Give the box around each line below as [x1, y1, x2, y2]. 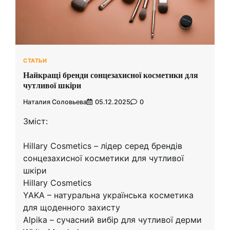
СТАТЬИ [23, 57, 47, 65]
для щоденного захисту [23, 202, 120, 213]
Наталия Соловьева [23, 98, 87, 106]
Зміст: [23, 116, 48, 127]
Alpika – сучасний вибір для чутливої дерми [23, 215, 202, 225]
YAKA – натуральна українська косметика [23, 190, 194, 201]
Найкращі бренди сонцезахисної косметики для [23, 70, 198, 80]
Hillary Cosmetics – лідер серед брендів [23, 141, 182, 151]
